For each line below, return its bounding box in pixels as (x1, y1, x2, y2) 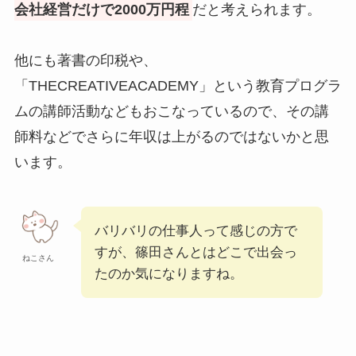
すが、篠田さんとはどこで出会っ (94, 244, 297, 260)
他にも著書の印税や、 (14, 52, 157, 68)
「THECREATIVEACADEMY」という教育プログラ (14, 77, 342, 94)
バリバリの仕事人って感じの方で (94, 222, 297, 238)
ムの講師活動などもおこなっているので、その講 (14, 103, 329, 119)
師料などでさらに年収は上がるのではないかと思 (14, 128, 329, 145)
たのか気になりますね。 (94, 265, 243, 281)
